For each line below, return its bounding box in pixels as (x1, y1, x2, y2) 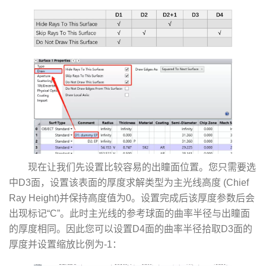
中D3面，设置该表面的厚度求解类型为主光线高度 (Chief (9, 177, 249, 188)
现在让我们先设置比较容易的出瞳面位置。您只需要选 (28, 161, 256, 172)
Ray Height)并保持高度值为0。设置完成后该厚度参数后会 (9, 192, 255, 203)
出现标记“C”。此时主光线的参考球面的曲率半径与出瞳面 (9, 208, 250, 218)
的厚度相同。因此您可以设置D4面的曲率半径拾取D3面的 (9, 223, 252, 234)
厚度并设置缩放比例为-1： (9, 239, 122, 249)
